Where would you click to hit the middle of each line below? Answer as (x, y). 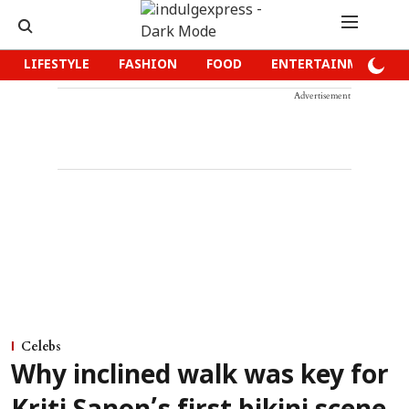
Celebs (41, 346)
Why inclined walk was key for (200, 377)
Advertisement (322, 96)
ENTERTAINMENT (328, 65)
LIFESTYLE (57, 65)
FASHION (148, 65)
